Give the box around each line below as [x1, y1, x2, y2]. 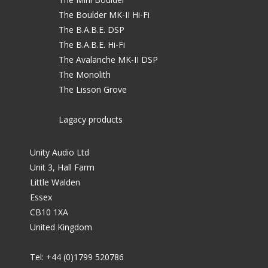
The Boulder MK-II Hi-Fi [59, 9, 150, 21]
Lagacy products [59, 114, 123, 126]
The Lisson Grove [59, 84, 127, 96]
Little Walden [30, 176, 80, 188]
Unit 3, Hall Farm [30, 162, 95, 173]
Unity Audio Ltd [30, 147, 89, 159]
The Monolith [59, 69, 111, 81]
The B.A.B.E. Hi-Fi [59, 39, 125, 51]
